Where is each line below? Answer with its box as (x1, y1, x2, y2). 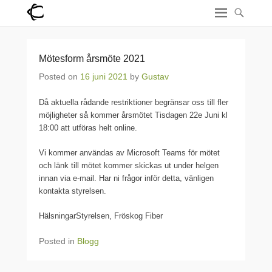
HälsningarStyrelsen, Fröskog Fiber (39, 211, 163, 220)
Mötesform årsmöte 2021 (39, 53, 145, 64)
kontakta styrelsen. (39, 186, 106, 195)
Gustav (141, 72, 169, 81)
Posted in (39, 236, 77, 246)
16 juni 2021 (80, 72, 127, 81)
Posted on (39, 72, 80, 81)
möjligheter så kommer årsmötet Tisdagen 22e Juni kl (39, 110, 228, 120)
